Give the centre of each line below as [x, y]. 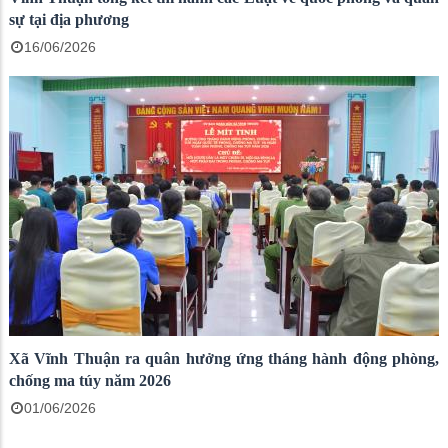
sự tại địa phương [69, 19]
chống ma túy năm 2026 [90, 380]
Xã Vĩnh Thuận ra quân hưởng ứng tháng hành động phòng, [224, 358]
